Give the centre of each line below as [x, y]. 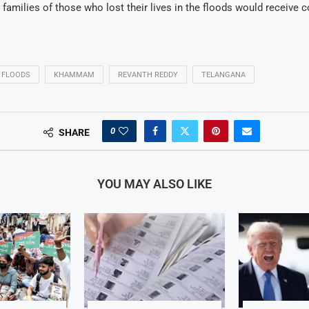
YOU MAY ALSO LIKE [154, 184]
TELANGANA [223, 75]
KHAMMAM [74, 75]
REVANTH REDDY [148, 75]
